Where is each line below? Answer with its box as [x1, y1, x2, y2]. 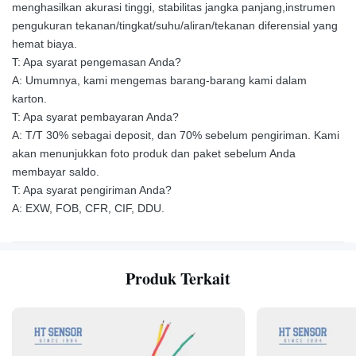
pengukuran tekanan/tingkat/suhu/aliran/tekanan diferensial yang [12, 18, 338, 32]
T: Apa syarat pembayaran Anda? [12, 110, 179, 123]
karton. [12, 91, 47, 105]
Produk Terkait [126, 266, 230, 290]
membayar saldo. [12, 164, 99, 178]
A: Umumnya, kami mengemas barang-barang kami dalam [12, 73, 307, 87]
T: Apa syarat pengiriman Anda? [12, 183, 172, 196]
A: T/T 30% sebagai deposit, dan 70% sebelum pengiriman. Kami [12, 128, 339, 141]
